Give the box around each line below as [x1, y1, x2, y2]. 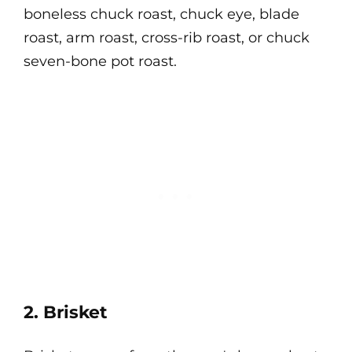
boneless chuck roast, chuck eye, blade [24, 5, 299, 23]
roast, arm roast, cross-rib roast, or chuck [24, 29, 310, 46]
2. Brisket [24, 302, 108, 323]
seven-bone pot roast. [24, 53, 177, 70]
